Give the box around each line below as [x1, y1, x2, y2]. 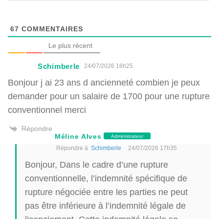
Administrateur [111, 133, 144, 139]
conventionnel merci [8, 104, 86, 115]
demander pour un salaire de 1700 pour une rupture [8, 90, 210, 101]
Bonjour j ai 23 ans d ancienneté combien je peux [8, 77, 200, 88]
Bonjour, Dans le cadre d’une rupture [25, 159, 168, 170]
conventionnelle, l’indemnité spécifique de [25, 173, 187, 183]
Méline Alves [55, 131, 102, 140]
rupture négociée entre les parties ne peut [25, 186, 188, 197]
